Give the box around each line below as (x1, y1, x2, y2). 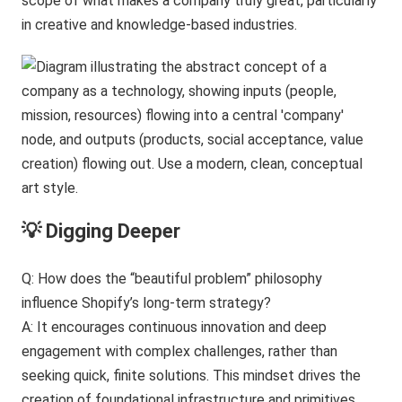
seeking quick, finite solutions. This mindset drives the (22, 366, 362, 384)
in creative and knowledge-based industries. (22, 15, 298, 33)
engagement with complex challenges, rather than (22, 342, 338, 360)
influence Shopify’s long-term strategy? (22, 293, 272, 311)
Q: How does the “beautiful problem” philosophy (22, 269, 323, 287)
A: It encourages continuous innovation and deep (22, 318, 328, 336)
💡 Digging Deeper (22, 219, 181, 242)
